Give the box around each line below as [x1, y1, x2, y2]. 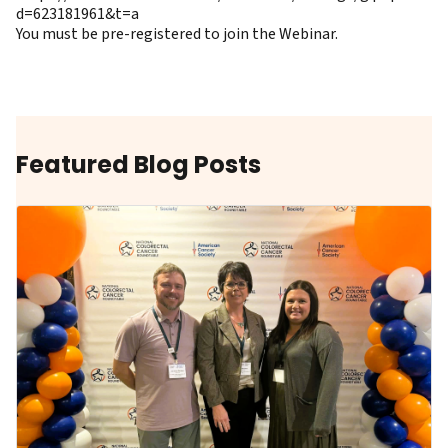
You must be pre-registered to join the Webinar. [16, 23, 338, 45]
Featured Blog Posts [16, 148, 261, 181]
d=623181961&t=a [16, 3, 139, 25]
